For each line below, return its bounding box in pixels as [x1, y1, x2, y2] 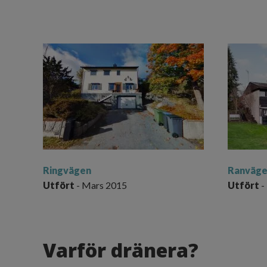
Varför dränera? [43, 237, 198, 263]
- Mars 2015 [74, 179, 127, 191]
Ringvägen [43, 164, 91, 176]
